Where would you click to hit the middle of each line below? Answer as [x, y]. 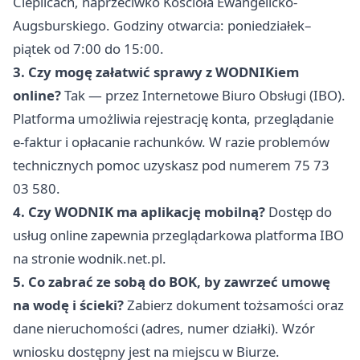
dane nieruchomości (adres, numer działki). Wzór [164, 329]
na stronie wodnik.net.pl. [90, 259]
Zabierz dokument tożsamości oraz [234, 305]
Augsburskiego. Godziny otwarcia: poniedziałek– [162, 26]
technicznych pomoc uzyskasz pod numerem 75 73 [171, 166]
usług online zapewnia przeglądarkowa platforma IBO [178, 235]
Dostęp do [299, 212]
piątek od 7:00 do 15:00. [88, 49]
